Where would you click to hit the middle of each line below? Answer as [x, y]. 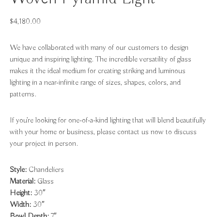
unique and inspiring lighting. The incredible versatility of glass [101, 60]
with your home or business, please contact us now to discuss [103, 132]
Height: [21, 193]
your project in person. [44, 144]
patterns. [23, 94]
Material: [23, 182]
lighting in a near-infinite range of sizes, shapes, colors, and [95, 83]
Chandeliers [45, 170]
